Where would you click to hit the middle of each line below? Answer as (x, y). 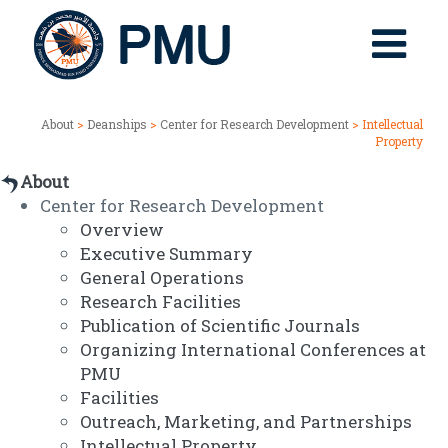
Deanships (117, 124)
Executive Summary (166, 254)
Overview (122, 230)
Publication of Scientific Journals (220, 326)
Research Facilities (160, 302)
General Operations (162, 278)
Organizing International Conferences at (253, 350)
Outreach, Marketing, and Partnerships (246, 422)
